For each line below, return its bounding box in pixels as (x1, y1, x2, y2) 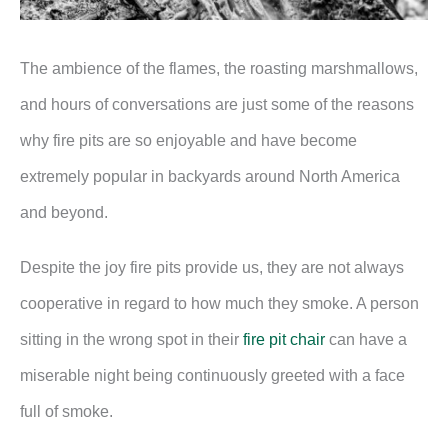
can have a (325, 331, 407, 349)
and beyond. (20, 204, 112, 221)
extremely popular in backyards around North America (20, 168, 400, 185)
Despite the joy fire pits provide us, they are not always (20, 259, 404, 277)
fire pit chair (243, 331, 325, 349)
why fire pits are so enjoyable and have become (20, 132, 357, 149)
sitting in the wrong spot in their (20, 331, 243, 349)
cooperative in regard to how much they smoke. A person (20, 295, 419, 313)
